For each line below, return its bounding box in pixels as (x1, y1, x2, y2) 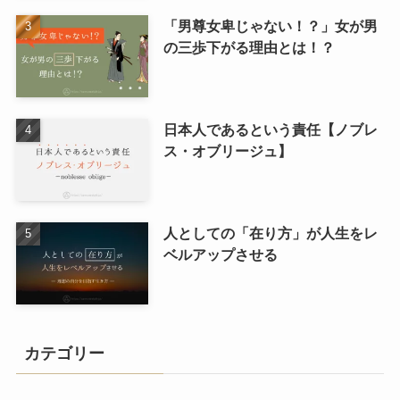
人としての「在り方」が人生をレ (162, 225, 378, 242)
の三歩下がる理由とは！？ (162, 39, 335, 56)
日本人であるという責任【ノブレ (162, 121, 378, 138)
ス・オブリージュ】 (162, 143, 292, 160)
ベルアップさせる (162, 246, 278, 263)
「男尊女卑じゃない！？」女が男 (162, 18, 378, 35)
